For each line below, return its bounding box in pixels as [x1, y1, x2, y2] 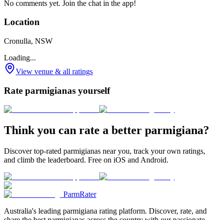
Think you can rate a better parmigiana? [4, 124, 209, 137]
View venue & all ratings [16, 67, 93, 76]
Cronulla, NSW [4, 37, 53, 45]
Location [4, 17, 40, 27]
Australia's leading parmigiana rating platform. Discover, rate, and [4, 207, 207, 216]
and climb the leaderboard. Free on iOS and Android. [4, 156, 168, 165]
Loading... [4, 54, 36, 62]
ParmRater [63, 190, 96, 199]
